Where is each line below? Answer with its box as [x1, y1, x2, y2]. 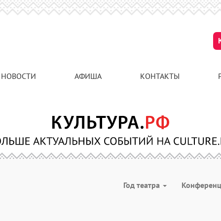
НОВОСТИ [1, 71, 36, 81]
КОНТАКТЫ [140, 71, 180, 81]
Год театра [123, 180, 162, 190]
